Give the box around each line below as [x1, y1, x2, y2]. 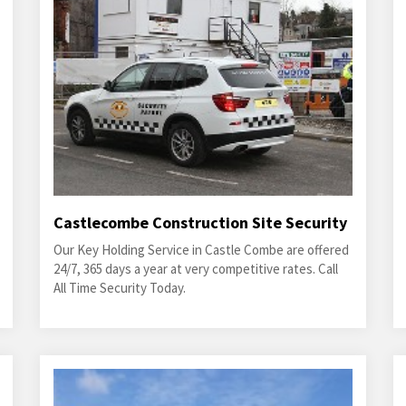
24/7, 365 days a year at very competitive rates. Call [53, 260, 338, 277]
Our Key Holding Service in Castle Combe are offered [53, 241, 349, 258]
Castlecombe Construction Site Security [53, 212, 347, 233]
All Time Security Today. [53, 279, 186, 296]
